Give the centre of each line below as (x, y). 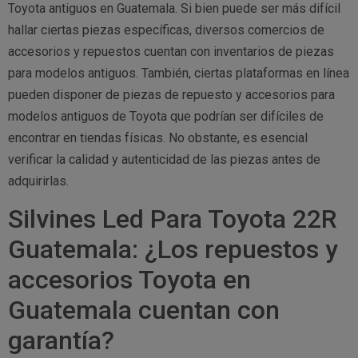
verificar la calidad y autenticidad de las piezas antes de (164, 160)
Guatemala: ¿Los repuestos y (173, 249)
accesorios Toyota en (129, 279)
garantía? (61, 340)
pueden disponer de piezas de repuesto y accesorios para (171, 95)
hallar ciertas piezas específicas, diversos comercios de (166, 30)
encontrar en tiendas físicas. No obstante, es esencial (158, 138)
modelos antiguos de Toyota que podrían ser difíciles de (166, 117)
